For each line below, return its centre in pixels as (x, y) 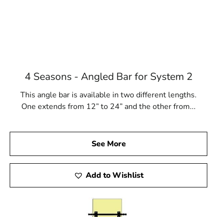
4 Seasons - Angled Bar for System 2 (108, 76)
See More (108, 144)
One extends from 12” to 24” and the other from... (108, 106)
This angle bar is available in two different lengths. (108, 95)
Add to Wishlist (115, 175)
